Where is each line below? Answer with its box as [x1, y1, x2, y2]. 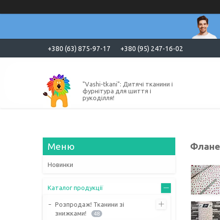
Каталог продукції [48, 184, 103, 191]
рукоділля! [82, 94, 114, 101]
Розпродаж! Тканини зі [55, 200, 124, 208]
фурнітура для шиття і [82, 87, 151, 94]
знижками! [55, 209, 86, 217]
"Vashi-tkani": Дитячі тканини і [82, 80, 173, 87]
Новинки [48, 161, 73, 168]
